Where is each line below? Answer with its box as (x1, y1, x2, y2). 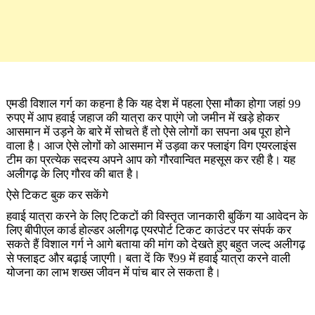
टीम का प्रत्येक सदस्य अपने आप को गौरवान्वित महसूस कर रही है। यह (6, 153, 295, 167)
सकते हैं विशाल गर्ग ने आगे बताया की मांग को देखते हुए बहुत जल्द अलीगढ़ (6, 237, 305, 251)
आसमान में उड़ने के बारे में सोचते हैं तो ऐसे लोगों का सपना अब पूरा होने (6, 124, 290, 139)
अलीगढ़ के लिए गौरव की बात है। (6, 167, 140, 181)
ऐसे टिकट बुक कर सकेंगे (6, 188, 108, 202)
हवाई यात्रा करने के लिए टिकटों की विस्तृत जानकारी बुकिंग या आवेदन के (6, 209, 308, 223)
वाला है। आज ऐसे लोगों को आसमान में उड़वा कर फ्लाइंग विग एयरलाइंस (6, 139, 296, 153)
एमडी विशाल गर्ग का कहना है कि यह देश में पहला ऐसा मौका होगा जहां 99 (6, 96, 301, 110)
